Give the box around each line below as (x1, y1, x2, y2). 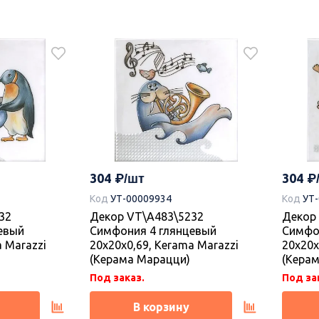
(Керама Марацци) (90, 252, 190, 266)
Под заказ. (90, 271, 145, 283)
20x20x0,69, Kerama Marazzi (90, 238, 239, 251)
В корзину (132, 300, 189, 313)
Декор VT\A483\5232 (90, 209, 204, 223)
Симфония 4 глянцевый (90, 224, 216, 237)
